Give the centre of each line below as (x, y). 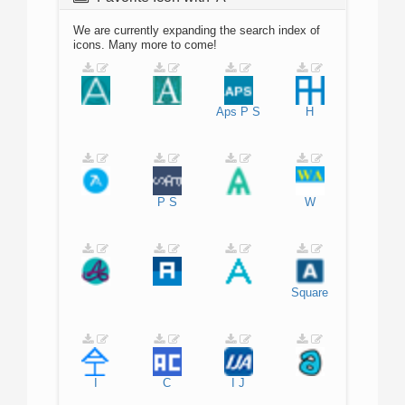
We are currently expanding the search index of (197, 30)
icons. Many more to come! (145, 45)
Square (310, 292)
